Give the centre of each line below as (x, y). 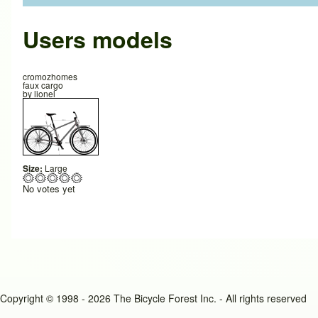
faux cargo (43, 85)
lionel (45, 94)
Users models (98, 39)
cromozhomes (50, 77)
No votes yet (49, 188)
